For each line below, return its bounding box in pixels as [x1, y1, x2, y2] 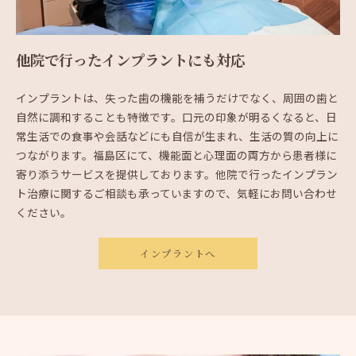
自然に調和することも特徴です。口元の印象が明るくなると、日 [16, 108, 337, 125]
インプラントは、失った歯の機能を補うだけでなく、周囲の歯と [16, 89, 339, 106]
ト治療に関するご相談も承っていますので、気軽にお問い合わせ [16, 184, 337, 201]
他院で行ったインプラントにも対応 [16, 51, 245, 72]
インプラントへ [139, 247, 217, 261]
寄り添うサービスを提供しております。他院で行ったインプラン [16, 165, 338, 182]
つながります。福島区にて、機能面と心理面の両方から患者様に [16, 146, 337, 163]
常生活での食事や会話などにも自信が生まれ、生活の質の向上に [16, 127, 339, 144]
